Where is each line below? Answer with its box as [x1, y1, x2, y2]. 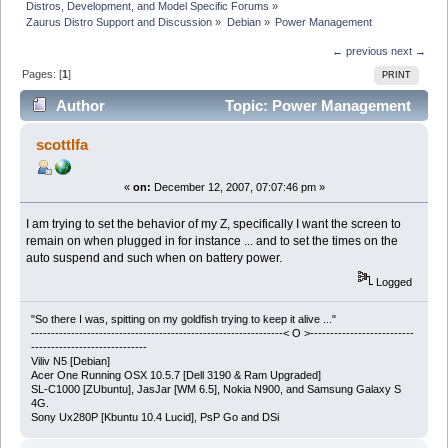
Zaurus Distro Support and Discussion [26, 15, 213, 28]
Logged [373, 276, 413, 289]
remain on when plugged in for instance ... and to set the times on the [26, 233, 399, 248]
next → [390, 44, 426, 57]
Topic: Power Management [220, 97, 411, 115]
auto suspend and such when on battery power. [26, 250, 283, 265]
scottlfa [36, 136, 89, 153]
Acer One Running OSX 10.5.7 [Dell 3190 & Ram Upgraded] [30, 369, 321, 382]
